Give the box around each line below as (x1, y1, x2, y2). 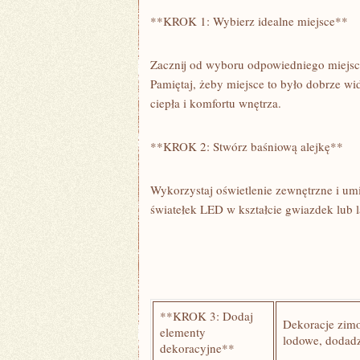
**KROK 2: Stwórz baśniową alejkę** (150, 138, 343, 154)
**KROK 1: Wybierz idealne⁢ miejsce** (150, 13, 348, 29)
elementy (159, 324, 206, 340)
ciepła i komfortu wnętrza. (150, 95, 281, 111)
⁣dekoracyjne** (159, 340, 235, 356)
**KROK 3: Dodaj (159, 308, 253, 324)
